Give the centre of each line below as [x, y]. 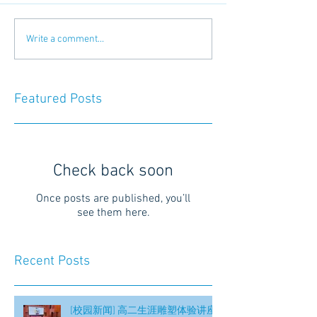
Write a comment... [65, 39]
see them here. [113, 213]
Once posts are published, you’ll [113, 199]
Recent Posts [52, 261]
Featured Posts [58, 99]
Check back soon [113, 171]
